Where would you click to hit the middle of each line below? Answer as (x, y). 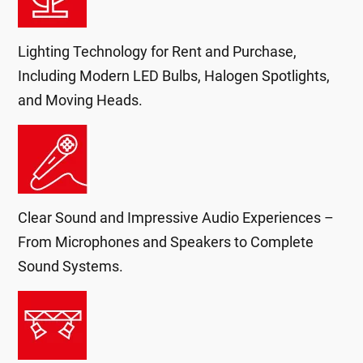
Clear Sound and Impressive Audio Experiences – (176, 218)
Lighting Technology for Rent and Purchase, (158, 51)
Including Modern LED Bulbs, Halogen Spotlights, (174, 76)
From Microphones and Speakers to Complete (166, 242)
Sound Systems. (71, 266)
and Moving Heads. (81, 100)
